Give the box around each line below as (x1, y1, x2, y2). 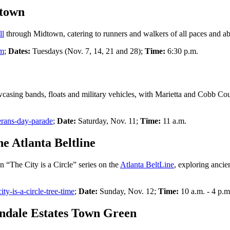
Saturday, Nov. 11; (78, 117, 140, 126)
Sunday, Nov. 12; (100, 187, 158, 196)
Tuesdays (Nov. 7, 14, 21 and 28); (32, 46, 145, 55)
